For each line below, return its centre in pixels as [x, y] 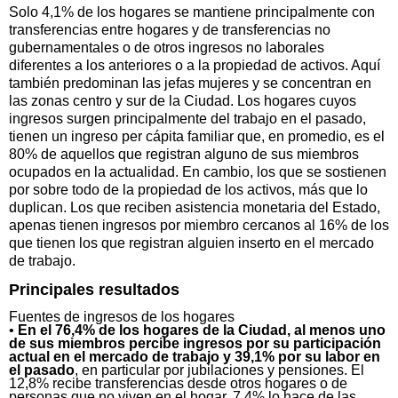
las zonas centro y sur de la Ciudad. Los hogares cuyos [183, 100]
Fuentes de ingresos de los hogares [122, 316]
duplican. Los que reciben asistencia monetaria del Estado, [195, 207]
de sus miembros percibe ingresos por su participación [195, 343]
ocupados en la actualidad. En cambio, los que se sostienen [198, 171]
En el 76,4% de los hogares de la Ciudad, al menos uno [202, 330]
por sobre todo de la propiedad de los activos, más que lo [188, 189]
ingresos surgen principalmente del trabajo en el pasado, [187, 118]
